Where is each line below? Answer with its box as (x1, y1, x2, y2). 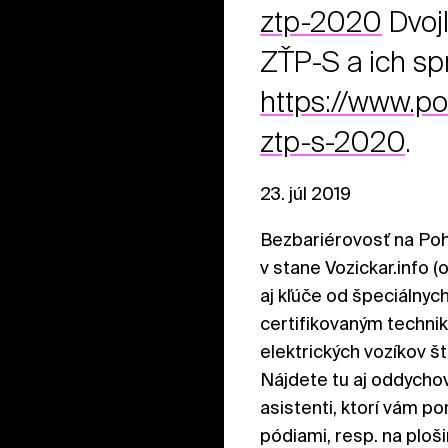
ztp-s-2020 (260, 124, 405, 159)
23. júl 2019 (260, 182, 351, 204)
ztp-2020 (260, 4, 382, 39)
